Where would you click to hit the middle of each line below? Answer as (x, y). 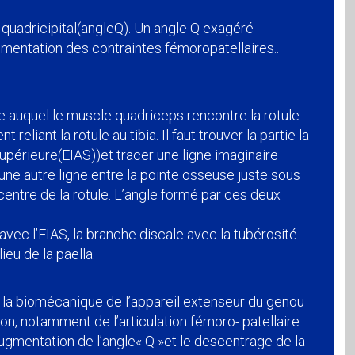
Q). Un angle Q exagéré (184, 29)
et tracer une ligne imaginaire (189, 155)
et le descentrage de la (235, 342)
